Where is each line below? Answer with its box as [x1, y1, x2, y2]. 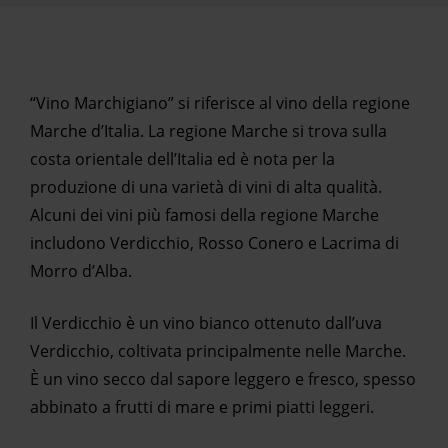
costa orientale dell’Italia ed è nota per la [30, 148, 335, 170]
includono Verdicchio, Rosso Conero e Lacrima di [30, 232, 399, 254]
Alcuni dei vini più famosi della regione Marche [30, 204, 379, 226]
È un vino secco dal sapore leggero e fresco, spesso [30, 368, 416, 390]
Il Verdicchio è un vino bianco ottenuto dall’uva [30, 312, 382, 334]
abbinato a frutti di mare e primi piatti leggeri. [30, 396, 374, 418]
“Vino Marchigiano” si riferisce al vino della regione [30, 92, 410, 114]
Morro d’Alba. [30, 260, 132, 282]
